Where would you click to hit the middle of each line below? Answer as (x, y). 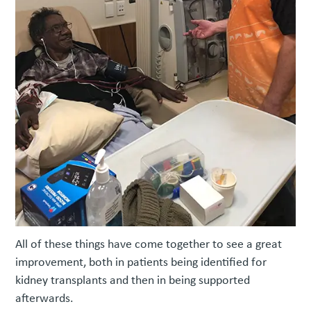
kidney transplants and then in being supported (133, 280)
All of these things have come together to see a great (149, 244)
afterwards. (45, 298)
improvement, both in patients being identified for (141, 262)
